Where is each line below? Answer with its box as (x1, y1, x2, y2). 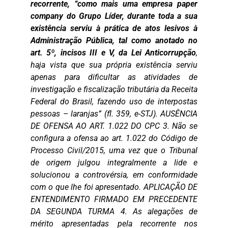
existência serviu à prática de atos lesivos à (31, 23, 197, 33)
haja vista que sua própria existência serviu (31, 60, 197, 70)
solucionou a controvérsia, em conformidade (31, 170, 197, 180)
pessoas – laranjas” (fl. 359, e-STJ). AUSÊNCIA (31, 109, 197, 119)
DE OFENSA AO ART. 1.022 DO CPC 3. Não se (31, 121, 197, 131)
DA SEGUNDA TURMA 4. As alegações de (31, 207, 197, 216)
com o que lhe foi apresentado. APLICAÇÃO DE (31, 182, 197, 192)
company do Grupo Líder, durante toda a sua (31, 11, 197, 21)
